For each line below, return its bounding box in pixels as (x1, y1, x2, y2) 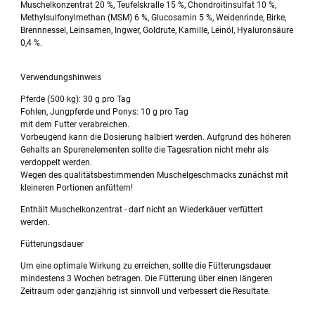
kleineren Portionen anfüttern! (20, 183, 134, 193)
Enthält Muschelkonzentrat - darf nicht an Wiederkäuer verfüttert (20, 205, 264, 215)
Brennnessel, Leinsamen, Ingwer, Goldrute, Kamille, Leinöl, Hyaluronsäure (20, 25, 294, 36)
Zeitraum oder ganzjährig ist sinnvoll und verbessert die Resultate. (20, 286, 271, 297)
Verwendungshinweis (20, 72, 102, 83)
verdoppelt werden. (20, 157, 93, 168)
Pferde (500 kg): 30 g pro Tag (20, 94, 131, 105)
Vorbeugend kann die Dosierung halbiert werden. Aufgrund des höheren (20, 132, 292, 143)
